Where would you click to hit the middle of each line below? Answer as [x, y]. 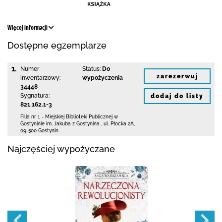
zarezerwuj [177, 76]
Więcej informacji [28, 28]
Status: [91, 69]
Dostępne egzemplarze [57, 45]
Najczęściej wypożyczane [61, 149]
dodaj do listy [177, 96]
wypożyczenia [102, 78]
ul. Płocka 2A [119, 124]
